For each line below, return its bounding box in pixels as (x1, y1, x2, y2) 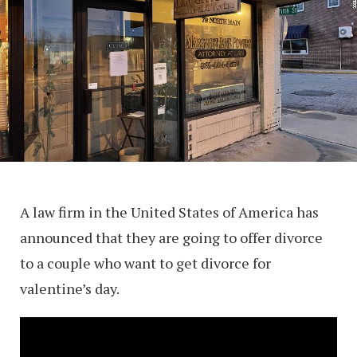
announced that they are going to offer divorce (20, 227, 323, 247)
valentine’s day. (20, 278, 120, 298)
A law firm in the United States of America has (20, 202, 319, 222)
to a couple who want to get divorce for (20, 253, 271, 273)
